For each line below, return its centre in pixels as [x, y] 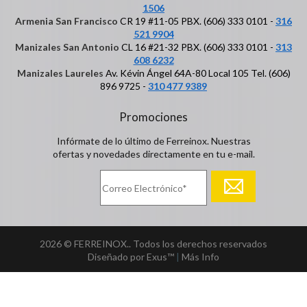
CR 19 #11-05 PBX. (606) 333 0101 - [197, 21]
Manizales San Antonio [67, 47]
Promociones [153, 117]
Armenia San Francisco [66, 21]
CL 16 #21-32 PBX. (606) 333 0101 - [197, 47]
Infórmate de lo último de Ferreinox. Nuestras [153, 141]
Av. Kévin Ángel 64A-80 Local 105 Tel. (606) [197, 73]
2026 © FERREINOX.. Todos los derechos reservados [153, 244]
